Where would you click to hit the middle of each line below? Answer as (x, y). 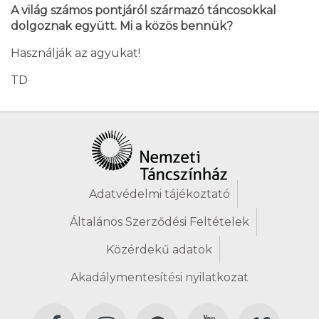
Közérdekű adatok (159, 250)
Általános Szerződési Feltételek (159, 222)
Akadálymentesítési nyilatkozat (159, 278)
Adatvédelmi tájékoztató (159, 194)
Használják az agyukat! (75, 53)
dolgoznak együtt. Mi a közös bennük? (122, 26)
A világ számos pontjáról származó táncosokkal (143, 11)
